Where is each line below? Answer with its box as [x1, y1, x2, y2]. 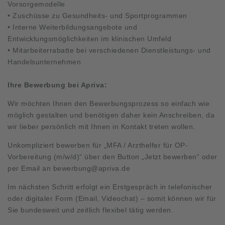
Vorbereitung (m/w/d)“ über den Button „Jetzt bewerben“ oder [8, 152, 217, 161]
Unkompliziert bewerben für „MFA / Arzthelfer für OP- [8, 141, 188, 149]
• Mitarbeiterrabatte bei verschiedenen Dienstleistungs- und [8, 46, 211, 54]
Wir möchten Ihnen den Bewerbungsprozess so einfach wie [8, 99, 209, 107]
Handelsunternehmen [8, 57, 81, 66]
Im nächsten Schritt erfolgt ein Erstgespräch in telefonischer [8, 182, 212, 191]
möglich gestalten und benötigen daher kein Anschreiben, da [8, 110, 214, 119]
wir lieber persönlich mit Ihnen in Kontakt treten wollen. [8, 122, 195, 131]
